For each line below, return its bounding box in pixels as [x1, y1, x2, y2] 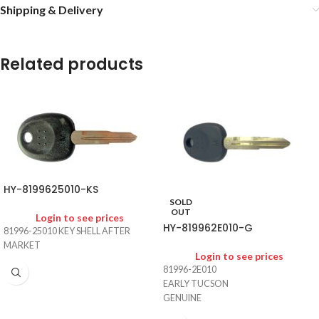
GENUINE [163, 293, 202, 304]
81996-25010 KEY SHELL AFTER [4, 226, 130, 237]
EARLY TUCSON [163, 278, 229, 290]
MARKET [4, 240, 41, 251]
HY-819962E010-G [163, 221, 253, 236]
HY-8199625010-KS [4, 182, 98, 197]
